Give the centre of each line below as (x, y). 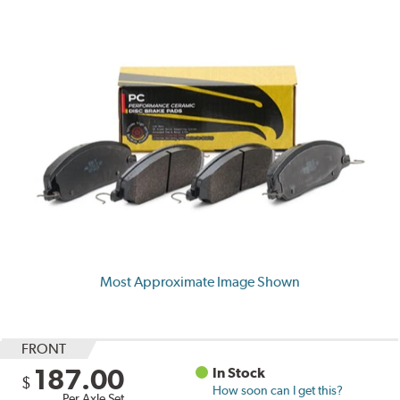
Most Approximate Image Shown (200, 281)
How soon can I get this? (278, 390)
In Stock (239, 372)
